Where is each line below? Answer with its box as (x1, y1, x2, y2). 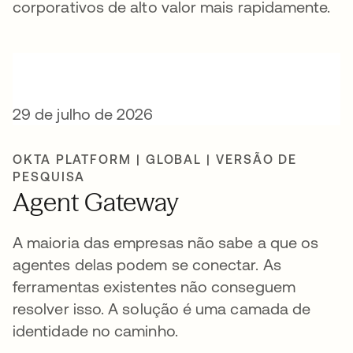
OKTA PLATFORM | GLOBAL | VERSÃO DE (13, 152, 298, 166)
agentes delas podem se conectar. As (13, 255, 281, 273)
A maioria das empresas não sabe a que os (13, 233, 319, 251)
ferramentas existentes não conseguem (13, 277, 295, 295)
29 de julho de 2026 (13, 105, 154, 123)
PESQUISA (13, 169, 86, 184)
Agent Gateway (13, 187, 179, 217)
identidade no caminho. (13, 321, 182, 340)
